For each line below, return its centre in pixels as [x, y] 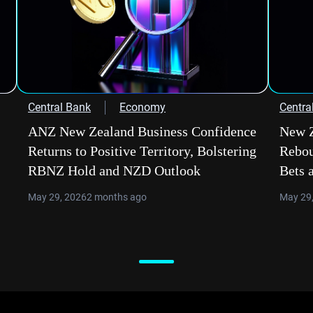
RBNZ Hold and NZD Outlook [114, 170]
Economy [143, 107]
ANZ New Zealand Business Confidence [142, 131]
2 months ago [117, 197]
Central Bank [59, 107]
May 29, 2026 [57, 197]
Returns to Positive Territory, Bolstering [142, 151]
